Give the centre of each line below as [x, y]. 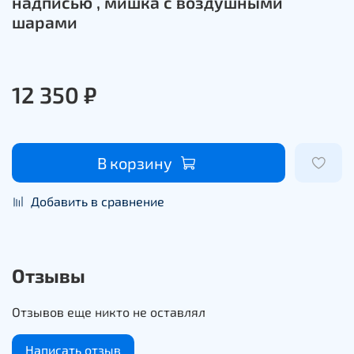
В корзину [135, 162]
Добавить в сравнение [98, 201]
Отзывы [49, 275]
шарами [45, 21]
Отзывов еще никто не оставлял [109, 311]
